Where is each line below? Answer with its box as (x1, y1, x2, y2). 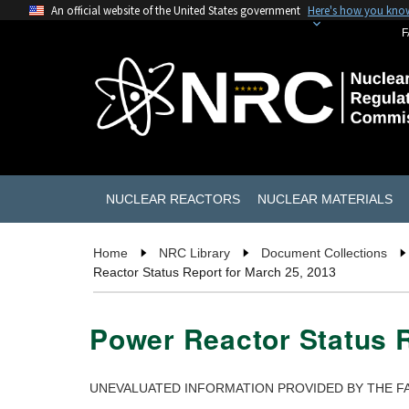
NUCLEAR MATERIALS (257, 191, 393, 206)
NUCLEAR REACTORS (105, 191, 240, 206)
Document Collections (261, 246, 387, 261)
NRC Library (159, 246, 230, 261)
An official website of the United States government (51, 3, 300, 17)
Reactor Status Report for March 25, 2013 (93, 265, 336, 280)
